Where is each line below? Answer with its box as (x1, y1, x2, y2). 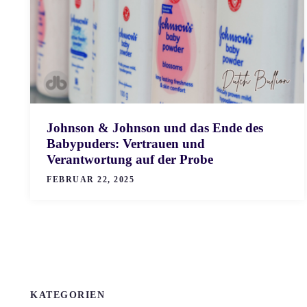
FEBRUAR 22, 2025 (47, 174, 134, 184)
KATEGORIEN (30, 289, 105, 300)
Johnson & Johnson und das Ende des (47, 120, 263, 135)
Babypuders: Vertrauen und (47, 136, 205, 151)
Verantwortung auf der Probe (47, 151, 213, 167)
